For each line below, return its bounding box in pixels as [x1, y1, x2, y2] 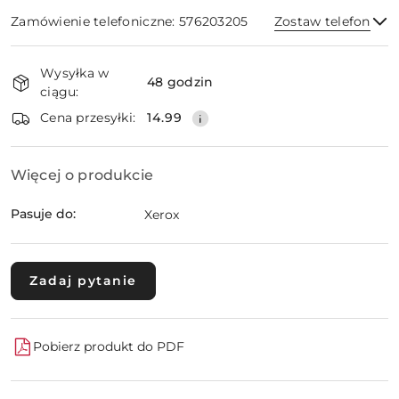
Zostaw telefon [273, 12, 370, 29]
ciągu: [40, 83, 79, 100]
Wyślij [173, 92, 226, 110]
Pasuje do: [11, 206, 76, 223]
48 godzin [147, 74, 214, 91]
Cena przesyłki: [40, 110, 136, 126]
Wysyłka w [40, 64, 110, 81]
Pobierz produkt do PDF [33, 338, 184, 355]
